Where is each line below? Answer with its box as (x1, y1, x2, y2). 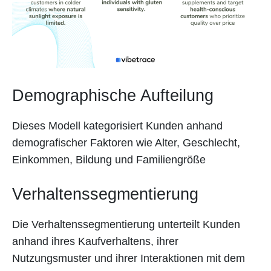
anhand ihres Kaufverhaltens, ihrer (12, 235, 178, 247)
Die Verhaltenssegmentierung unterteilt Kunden (12, 218, 240, 230)
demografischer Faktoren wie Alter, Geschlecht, (12, 136, 240, 149)
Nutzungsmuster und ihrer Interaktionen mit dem (12, 252, 245, 264)
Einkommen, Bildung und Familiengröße (12, 153, 206, 166)
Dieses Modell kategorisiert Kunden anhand (12, 119, 223, 132)
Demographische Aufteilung (12, 86, 214, 105)
